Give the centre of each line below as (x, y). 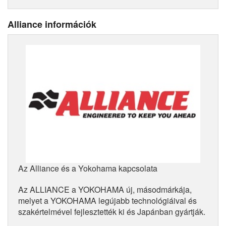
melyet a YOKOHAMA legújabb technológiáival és (107, 200)
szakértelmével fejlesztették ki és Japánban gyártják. (112, 211)
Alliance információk (52, 24)
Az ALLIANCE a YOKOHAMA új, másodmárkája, (105, 189)
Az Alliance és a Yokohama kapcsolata (88, 168)
